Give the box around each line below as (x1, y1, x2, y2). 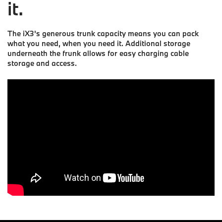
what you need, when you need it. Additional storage (7, 39, 190, 49)
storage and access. (7, 58, 77, 68)
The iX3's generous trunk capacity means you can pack (7, 29, 199, 39)
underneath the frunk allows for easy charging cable (7, 49, 189, 58)
